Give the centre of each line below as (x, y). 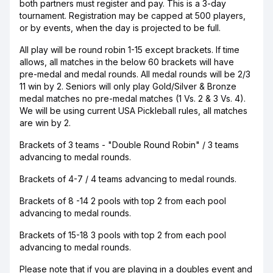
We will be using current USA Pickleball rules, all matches (133, 111)
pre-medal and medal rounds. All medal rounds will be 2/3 (135, 74)
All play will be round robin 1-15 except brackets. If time (129, 50)
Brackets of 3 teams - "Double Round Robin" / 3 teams (129, 145)
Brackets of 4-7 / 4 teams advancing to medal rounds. (128, 179)
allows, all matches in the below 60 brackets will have (127, 62)
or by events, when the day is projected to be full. (120, 28)
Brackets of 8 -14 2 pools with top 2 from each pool (123, 201)
